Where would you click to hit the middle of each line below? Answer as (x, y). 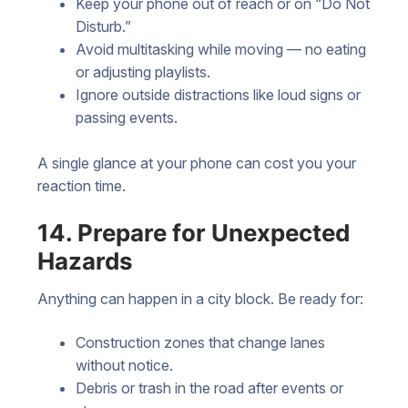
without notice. (124, 365)
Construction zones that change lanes (200, 342)
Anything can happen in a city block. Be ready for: (200, 299)
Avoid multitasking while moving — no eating (220, 49)
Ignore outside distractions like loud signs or (218, 94)
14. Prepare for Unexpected (194, 233)
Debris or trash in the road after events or (209, 388)
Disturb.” (103, 26)
